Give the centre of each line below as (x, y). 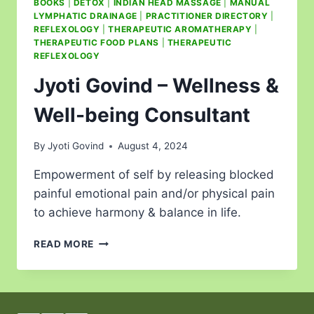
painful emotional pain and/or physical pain (154, 194)
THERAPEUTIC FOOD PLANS (97, 42)
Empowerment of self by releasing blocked (154, 175)
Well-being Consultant (142, 115)
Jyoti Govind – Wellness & (156, 85)
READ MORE (64, 244)
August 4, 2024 (153, 146)
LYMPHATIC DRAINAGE (86, 15)
